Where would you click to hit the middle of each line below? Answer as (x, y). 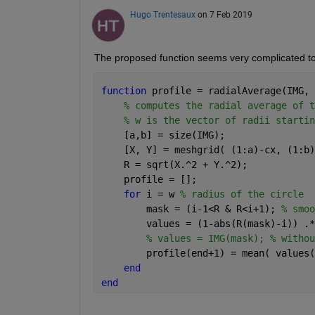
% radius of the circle (242, 194)
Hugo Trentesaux (162, 15)
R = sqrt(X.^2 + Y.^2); (174, 165)
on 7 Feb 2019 (225, 15)
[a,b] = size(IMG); (163, 135)
